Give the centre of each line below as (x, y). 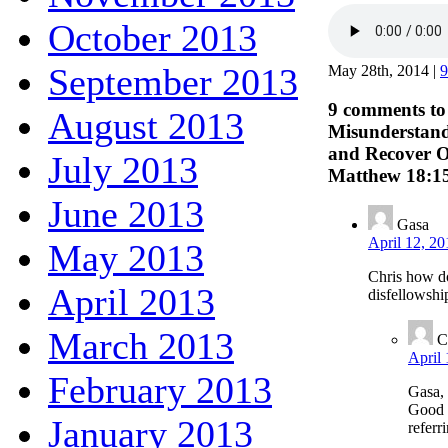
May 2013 (126, 257)
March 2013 (141, 345)
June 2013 (126, 213)
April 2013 (131, 301)
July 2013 (123, 169)
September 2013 (173, 81)
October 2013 (152, 37)
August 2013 (146, 125)
